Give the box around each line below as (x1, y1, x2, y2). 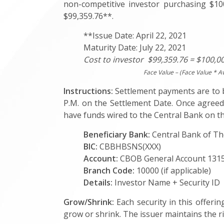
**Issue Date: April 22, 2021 (83, 30, 186, 41)
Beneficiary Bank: (83, 129, 152, 140)
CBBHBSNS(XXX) (99, 141, 163, 152)
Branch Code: (83, 165, 136, 176)
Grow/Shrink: (63, 196, 114, 207)
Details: (83, 177, 114, 188)
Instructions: (63, 85, 113, 96)
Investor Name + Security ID (114, 177, 222, 188)
